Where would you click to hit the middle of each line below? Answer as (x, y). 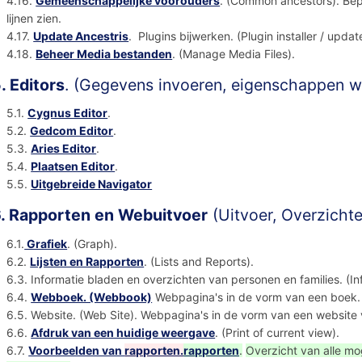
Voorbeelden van (77, 350)
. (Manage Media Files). (237, 54)
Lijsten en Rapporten (87, 261)
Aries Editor (64, 149)
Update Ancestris (81, 36)
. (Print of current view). (281, 332)
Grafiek (46, 243)
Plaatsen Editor (73, 166)
